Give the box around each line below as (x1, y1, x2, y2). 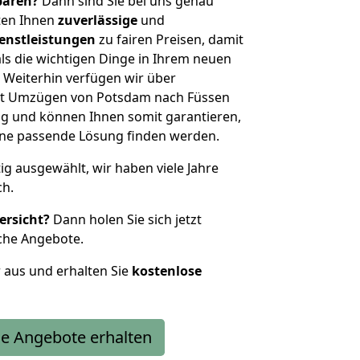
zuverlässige (58, 11, 137, 29)
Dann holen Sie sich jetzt (50, 211, 202, 228)
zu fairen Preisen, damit (96, 31, 243, 48)
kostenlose (132, 262, 202, 280)
